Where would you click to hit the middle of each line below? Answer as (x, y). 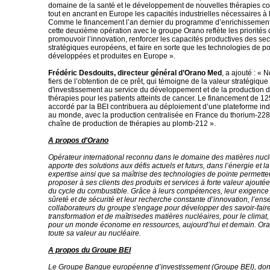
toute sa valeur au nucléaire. (95, 233)
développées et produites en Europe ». (112, 56)
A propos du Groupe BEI (89, 250)
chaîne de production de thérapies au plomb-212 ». (132, 124)
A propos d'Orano (78, 140)
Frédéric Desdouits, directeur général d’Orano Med (135, 73)
